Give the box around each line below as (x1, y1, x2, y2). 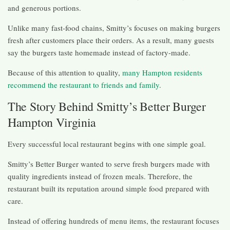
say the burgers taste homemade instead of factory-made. (8, 47, 190, 57)
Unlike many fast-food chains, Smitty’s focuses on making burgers (8, 22, 220, 33)
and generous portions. (8, 2, 81, 13)
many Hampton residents (122, 67, 202, 78)
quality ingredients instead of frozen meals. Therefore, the (8, 170, 193, 181)
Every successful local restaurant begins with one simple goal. (8, 138, 206, 149)
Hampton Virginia (8, 113, 97, 130)
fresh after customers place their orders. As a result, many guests (8, 34, 214, 45)
